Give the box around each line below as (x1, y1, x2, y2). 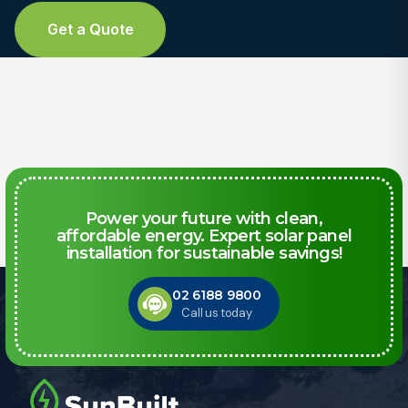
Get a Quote (46, 20, 134, 38)
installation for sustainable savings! (66, 243, 342, 263)
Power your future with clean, (85, 209, 323, 229)
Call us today (181, 305, 252, 321)
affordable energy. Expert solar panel (56, 226, 352, 246)
